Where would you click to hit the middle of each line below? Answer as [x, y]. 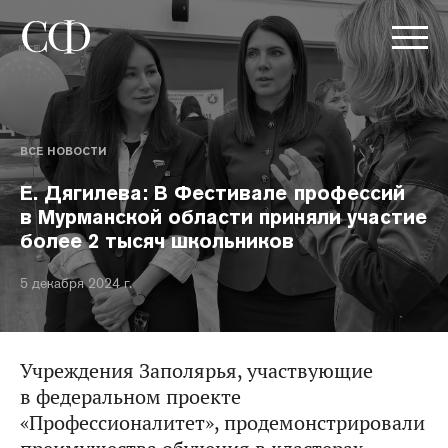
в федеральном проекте [130, 397]
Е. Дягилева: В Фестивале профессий [212, 193]
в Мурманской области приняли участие [223, 217]
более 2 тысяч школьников [157, 241]
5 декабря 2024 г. [76, 283]
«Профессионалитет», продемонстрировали [222, 423]
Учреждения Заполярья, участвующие [196, 371]
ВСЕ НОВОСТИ [63, 151]
